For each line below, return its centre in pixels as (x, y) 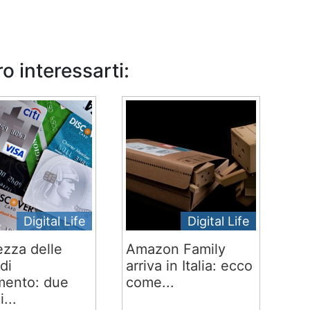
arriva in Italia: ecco (189, 266)
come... (150, 282)
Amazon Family (175, 249)
